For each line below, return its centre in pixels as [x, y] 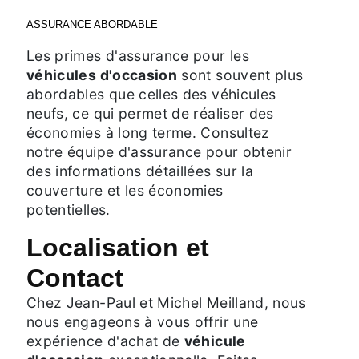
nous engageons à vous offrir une [143, 321]
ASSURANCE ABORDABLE [92, 24]
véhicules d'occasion [102, 75]
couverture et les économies [125, 190]
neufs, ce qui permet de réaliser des [150, 113]
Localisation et [118, 247]
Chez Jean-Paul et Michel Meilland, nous [166, 302]
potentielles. [69, 209]
